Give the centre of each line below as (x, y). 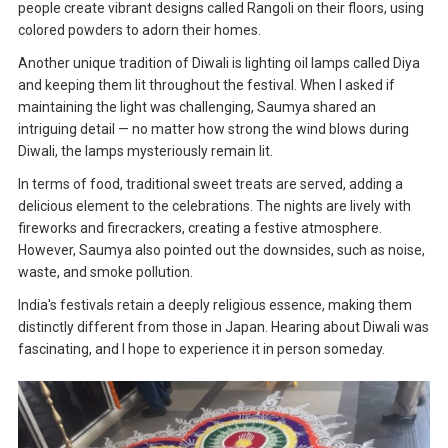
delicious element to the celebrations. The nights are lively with (214, 206)
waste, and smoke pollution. (105, 272)
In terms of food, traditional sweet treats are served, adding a (210, 184)
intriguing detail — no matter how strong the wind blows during (213, 129)
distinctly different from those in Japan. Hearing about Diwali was (223, 327)
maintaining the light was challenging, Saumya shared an (196, 107)
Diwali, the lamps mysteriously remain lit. (145, 151)
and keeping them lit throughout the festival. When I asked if (206, 85)
